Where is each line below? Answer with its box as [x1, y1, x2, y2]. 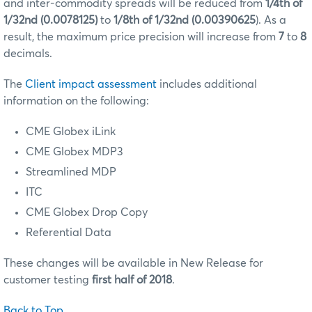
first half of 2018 [92, 274, 172, 286]
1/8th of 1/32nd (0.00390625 [114, 15, 256, 26]
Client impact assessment [25, 79, 157, 91]
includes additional [157, 79, 257, 91]
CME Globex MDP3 [26, 146, 123, 158]
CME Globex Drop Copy [26, 207, 148, 219]
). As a [256, 15, 286, 26]
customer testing [3, 274, 92, 286]
